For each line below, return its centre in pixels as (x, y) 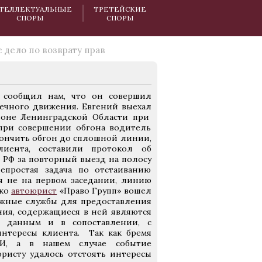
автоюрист (34, 191)
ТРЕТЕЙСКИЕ (120, 9)
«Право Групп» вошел (104, 191)
